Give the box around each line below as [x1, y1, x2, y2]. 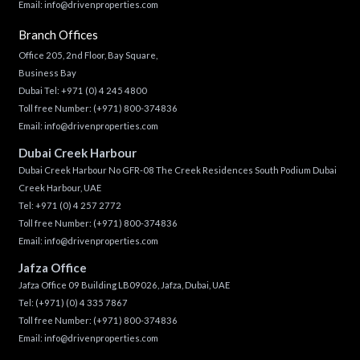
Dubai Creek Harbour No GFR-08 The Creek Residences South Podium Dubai [18, 164, 337, 175]
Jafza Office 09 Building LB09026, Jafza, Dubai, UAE [18, 280, 230, 290]
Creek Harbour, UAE [18, 182, 101, 193]
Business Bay [18, 67, 78, 78]
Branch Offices [18, 27, 98, 42]
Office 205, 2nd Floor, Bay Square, [18, 49, 159, 60]
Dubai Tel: [18, 84, 61, 96]
